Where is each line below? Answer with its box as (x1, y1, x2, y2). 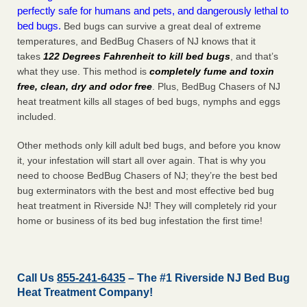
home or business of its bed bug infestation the (17, 215, 223, 227)
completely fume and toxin (149, 66, 274, 77)
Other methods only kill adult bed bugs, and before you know (17, 140, 280, 151)
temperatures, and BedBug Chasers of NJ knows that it (17, 36, 256, 47)
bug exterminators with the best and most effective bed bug (17, 185, 274, 197)
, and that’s (230, 51, 278, 62)
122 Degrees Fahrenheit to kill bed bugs (43, 51, 230, 62)
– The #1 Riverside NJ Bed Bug (125, 272, 290, 284)
